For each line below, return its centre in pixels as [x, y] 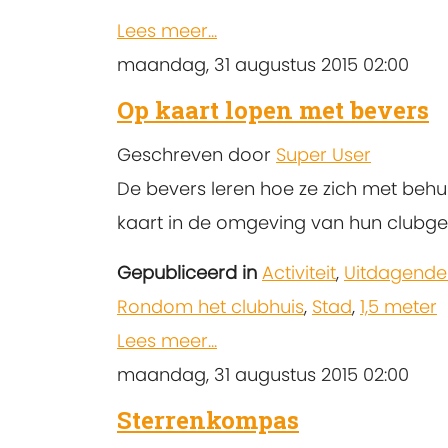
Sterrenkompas [208, 420]
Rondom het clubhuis [210, 306]
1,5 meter [398, 306]
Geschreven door [196, 154]
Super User [323, 154]
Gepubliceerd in [187, 272]
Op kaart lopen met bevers [273, 109]
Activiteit [299, 272]
